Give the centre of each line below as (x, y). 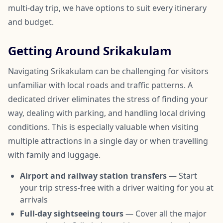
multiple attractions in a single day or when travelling (108, 141)
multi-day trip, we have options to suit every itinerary (107, 8)
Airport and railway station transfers (93, 175)
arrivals (34, 199)
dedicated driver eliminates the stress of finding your (108, 99)
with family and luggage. (54, 155)
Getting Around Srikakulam (90, 50)
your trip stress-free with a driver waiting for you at (117, 187)
